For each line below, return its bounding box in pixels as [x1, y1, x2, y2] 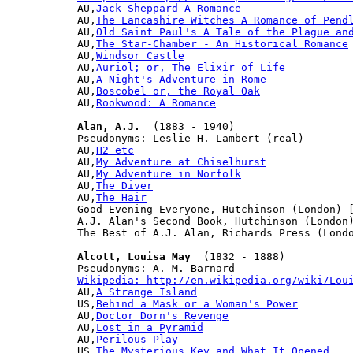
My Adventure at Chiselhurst [96, 155, 266, 168]
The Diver [96, 179, 153, 191]
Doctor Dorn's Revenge [96, 309, 229, 321]
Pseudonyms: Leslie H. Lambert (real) [77, 132, 304, 144]
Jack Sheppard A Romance [96, 2, 241, 14]
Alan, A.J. [77, 120, 140, 132]
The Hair [96, 191, 147, 203]
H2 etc [96, 143, 134, 156]
